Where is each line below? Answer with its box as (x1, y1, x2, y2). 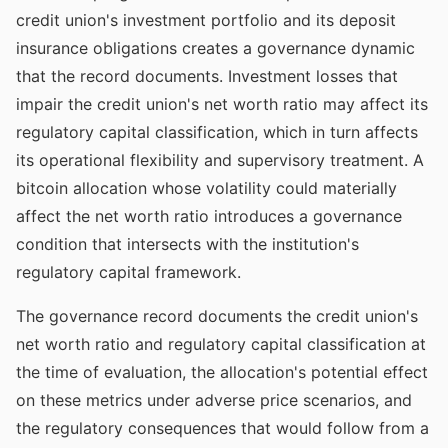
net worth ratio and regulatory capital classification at (16, 334, 426, 354)
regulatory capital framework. (16, 262, 241, 282)
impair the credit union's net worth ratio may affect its (16, 94, 428, 114)
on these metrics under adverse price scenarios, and (16, 390, 412, 410)
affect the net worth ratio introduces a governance (16, 206, 402, 226)
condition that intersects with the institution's (16, 234, 359, 254)
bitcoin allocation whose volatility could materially (16, 178, 397, 198)
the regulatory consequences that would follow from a (16, 418, 429, 438)
